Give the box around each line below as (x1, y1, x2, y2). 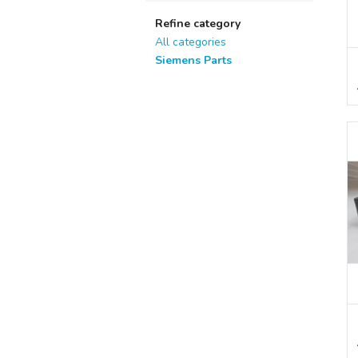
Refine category (155, 16, 241, 31)
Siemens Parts (155, 53, 232, 68)
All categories (155, 34, 226, 50)
